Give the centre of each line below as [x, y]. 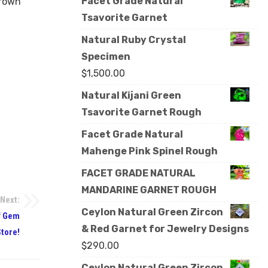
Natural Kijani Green [131, 96]
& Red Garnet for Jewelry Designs [165, 229]
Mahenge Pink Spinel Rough [150, 151]
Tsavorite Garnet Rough [141, 112]
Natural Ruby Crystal [134, 40]
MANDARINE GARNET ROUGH [149, 190]
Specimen [106, 57]
